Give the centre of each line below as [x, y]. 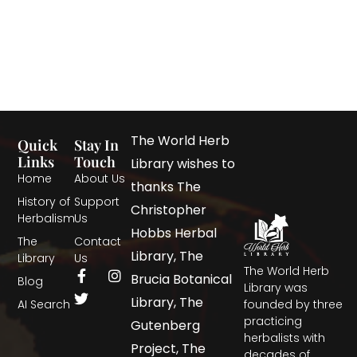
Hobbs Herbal [174, 233]
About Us [100, 178]
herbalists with [285, 337]
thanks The [166, 186]
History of [44, 201]
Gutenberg [166, 325]
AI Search [44, 304]
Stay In [97, 145]
